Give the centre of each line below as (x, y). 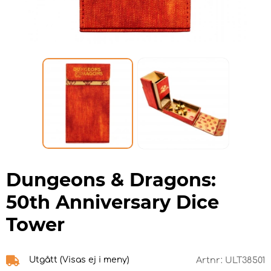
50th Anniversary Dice (113, 203)
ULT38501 (245, 260)
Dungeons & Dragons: (111, 180)
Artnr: (211, 260)
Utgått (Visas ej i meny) (79, 260)
